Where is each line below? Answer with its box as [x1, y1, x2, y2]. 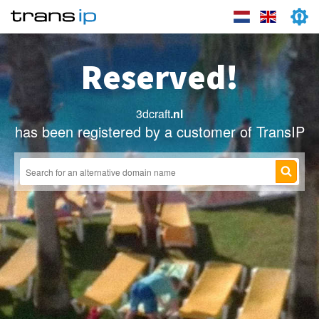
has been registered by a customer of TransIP [14, 121, 305, 142]
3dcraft [136, 105, 170, 122]
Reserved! [80, 56, 239, 98]
